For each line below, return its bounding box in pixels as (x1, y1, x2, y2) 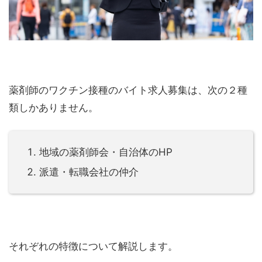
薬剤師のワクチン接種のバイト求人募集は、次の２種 (9, 84, 247, 96)
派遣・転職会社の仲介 (39, 166, 139, 178)
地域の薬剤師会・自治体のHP (39, 146, 173, 158)
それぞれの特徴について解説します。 (9, 240, 178, 252)
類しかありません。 (9, 101, 98, 113)
